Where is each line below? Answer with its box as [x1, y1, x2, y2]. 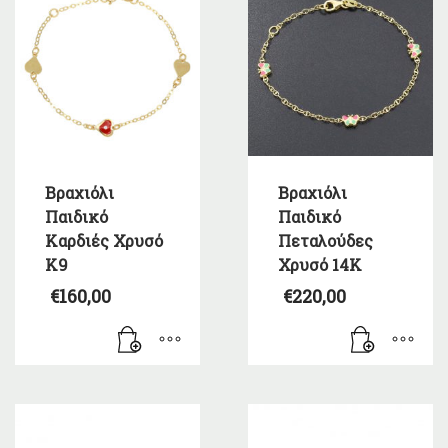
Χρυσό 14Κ [277, 254, 362, 276]
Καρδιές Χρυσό [45, 230, 163, 252]
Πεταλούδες [277, 230, 373, 252]
